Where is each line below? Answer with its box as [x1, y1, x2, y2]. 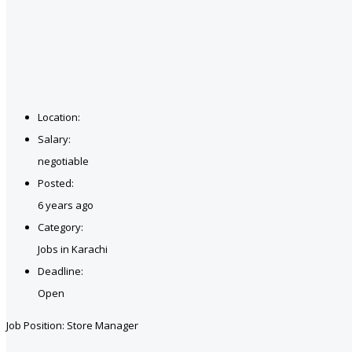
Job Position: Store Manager [6, 317, 138, 332]
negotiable [38, 153, 89, 168]
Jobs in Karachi [38, 241, 108, 256]
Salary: [38, 131, 71, 146]
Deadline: [38, 263, 83, 278]
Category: [38, 219, 83, 234]
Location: [38, 109, 80, 124]
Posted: [38, 175, 74, 190]
